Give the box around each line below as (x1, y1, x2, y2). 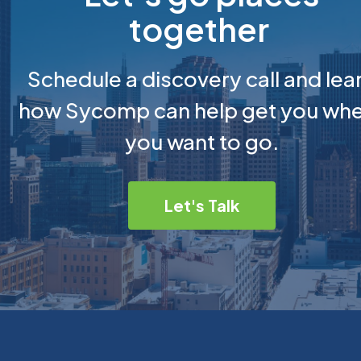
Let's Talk (164, 195, 239, 215)
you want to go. (124, 128, 279, 155)
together (128, 8, 275, 49)
